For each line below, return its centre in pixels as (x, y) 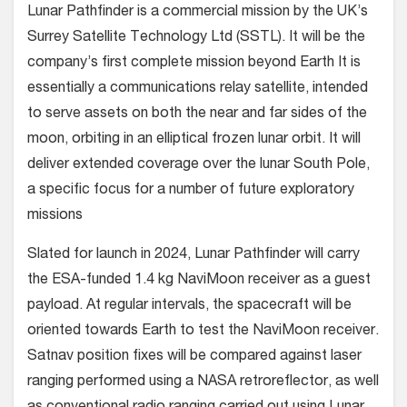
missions (55, 216)
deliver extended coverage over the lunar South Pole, (199, 165)
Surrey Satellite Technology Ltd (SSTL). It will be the (196, 38)
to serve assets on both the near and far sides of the (197, 114)
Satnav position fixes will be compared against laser (194, 357)
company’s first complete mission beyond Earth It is (194, 63)
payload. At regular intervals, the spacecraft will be (189, 306)
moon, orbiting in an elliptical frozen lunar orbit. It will (194, 139)
